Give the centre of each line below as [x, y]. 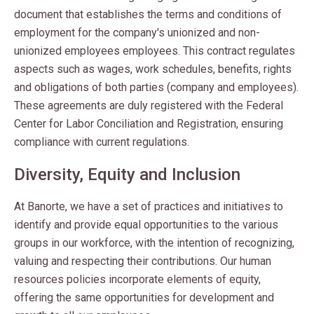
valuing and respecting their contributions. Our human [143, 261]
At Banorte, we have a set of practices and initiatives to [149, 206]
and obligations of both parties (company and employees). [156, 87]
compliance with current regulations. [102, 142]
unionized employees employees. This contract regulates [155, 51]
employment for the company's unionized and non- [137, 33]
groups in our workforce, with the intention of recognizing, [154, 243]
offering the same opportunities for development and [144, 298]
